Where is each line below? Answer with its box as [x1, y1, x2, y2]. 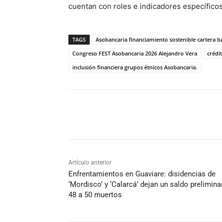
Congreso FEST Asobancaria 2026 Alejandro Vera [72, 49, 197, 57]
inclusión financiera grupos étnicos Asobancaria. [72, 63, 197, 71]
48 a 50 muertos [68, 190, 122, 199]
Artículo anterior [68, 159, 111, 166]
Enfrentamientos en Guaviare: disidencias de [68, 169, 216, 178]
